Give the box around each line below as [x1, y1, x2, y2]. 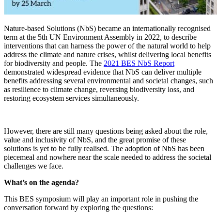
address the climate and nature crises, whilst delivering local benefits [4, 50, 211, 59]
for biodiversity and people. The [4, 59, 104, 67]
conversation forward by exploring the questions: [4, 203, 153, 212]
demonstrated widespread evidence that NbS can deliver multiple [4, 67, 201, 76]
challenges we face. [4, 161, 63, 170]
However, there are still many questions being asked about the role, [4, 126, 208, 135]
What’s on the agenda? [4, 178, 79, 186]
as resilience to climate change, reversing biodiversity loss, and [4, 85, 194, 93]
